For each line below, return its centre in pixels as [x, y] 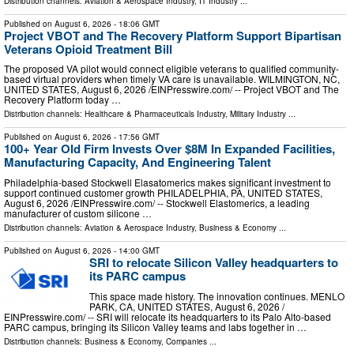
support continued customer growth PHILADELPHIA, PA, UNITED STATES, [163, 193]
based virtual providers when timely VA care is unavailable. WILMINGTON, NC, [172, 79]
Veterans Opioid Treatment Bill [88, 49]
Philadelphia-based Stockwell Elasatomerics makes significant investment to [168, 183]
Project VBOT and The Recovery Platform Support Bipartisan [173, 35]
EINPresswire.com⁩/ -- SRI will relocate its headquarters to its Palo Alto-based [168, 316]
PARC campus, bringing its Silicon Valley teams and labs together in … [155, 326]
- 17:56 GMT [136, 137]
